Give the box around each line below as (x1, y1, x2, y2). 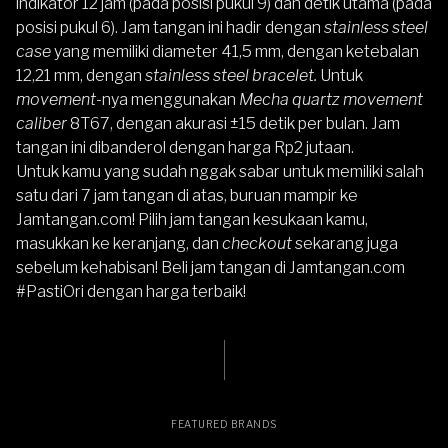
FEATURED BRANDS (171, 417, 277, 430)
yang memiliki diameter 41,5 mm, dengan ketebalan (51, 41, 419, 61)
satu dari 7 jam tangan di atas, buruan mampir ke (16, 185, 358, 205)
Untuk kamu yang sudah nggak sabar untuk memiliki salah (16, 161, 424, 181)
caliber (16, 113, 70, 133)
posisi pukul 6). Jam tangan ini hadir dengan (16, 17, 324, 37)
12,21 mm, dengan (16, 65, 145, 85)
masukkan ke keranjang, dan (16, 233, 222, 253)
